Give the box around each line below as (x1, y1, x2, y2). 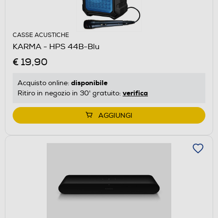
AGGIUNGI (98, 111, 132, 120)
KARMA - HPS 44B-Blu (13, 41, 100, 52)
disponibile (71, 78, 108, 87)
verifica (123, 88, 148, 97)
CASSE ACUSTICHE (13, 31, 69, 39)
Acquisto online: (18, 78, 71, 87)
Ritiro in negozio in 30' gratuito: (18, 89, 123, 97)
